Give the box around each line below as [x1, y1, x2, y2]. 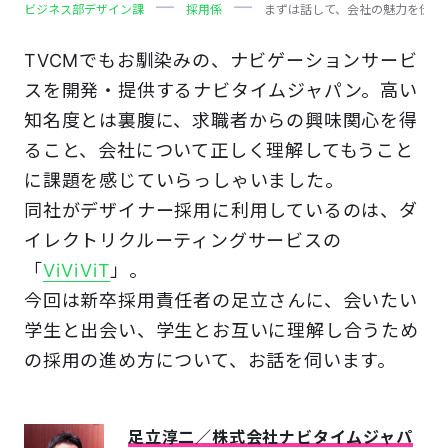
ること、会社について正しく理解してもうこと [24, 140, 414, 162]
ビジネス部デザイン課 [24, 2, 144, 17]
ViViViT [42, 260, 111, 282]
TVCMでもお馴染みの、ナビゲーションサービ [24, 50, 418, 72]
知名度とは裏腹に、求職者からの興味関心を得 [24, 110, 418, 132]
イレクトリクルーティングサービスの [24, 230, 342, 252]
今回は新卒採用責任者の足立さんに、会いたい [24, 290, 418, 312]
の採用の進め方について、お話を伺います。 [24, 350, 396, 372]
